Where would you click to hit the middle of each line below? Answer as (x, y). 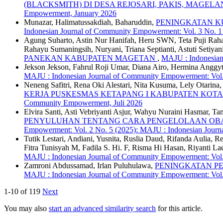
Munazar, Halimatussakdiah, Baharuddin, (90, 22)
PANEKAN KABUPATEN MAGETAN (91, 58)
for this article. (179, 209)
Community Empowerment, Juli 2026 (83, 103)
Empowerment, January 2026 (70, 13)
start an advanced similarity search (102, 209)
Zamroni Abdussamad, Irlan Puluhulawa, (89, 166)
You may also (26, 209)
